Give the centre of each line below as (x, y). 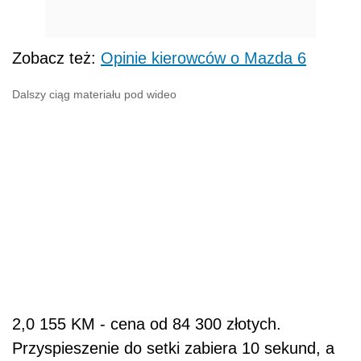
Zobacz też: (56, 58)
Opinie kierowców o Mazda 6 (203, 58)
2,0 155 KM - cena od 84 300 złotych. (147, 324)
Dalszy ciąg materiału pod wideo (94, 94)
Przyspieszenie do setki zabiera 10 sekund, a (173, 348)
